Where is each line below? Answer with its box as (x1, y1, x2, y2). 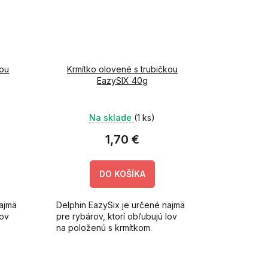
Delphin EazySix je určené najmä (56, 200, 185, 211)
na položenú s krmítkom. (56, 223, 152, 233)
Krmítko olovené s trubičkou (66, 64, 178, 75)
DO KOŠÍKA (99, 169, 145, 179)
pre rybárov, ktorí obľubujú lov (56, 211, 177, 222)
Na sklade (89, 112, 135, 123)
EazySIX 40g (96, 75, 148, 86)
